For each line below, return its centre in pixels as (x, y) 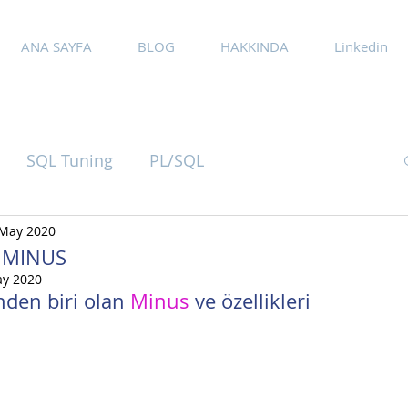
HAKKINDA (255, 46)
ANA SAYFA (56, 46)
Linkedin (361, 46)
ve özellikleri (253, 301)
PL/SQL (177, 160)
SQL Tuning (70, 160)
